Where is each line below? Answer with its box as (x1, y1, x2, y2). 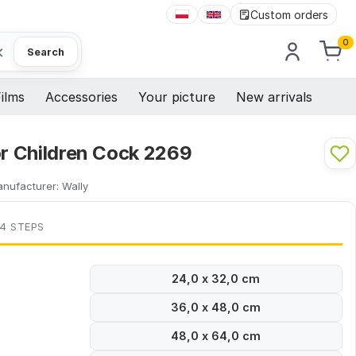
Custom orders (250, 7, 329, 21)
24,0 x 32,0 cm (172, 272, 261, 286)
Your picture (138, 89, 215, 106)
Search (27, 45, 64, 58)
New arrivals (236, 89, 312, 106)
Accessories (45, 89, 118, 106)
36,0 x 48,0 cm (171, 300, 261, 315)
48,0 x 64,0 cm (171, 329, 261, 343)
